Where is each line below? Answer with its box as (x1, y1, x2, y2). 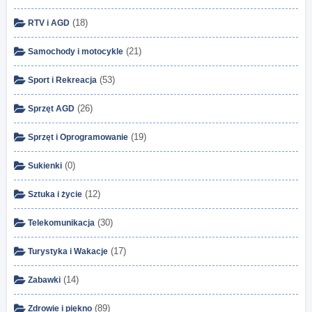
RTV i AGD (28, 17, 70, 28)
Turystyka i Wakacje (28, 246, 108, 256)
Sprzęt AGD (28, 103, 75, 114)
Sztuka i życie (28, 189, 82, 199)
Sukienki (28, 160, 62, 171)
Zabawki (28, 274, 61, 285)
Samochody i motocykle (28, 46, 123, 56)
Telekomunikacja (28, 217, 95, 228)
